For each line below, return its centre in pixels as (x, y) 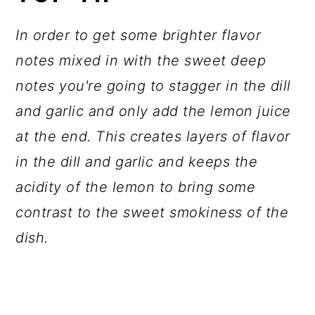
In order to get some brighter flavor (139, 35)
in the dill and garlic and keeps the (137, 162)
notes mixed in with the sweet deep (141, 60)
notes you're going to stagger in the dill (153, 86)
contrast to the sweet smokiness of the (152, 212)
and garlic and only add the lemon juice (153, 111)
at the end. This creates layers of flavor (153, 136)
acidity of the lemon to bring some (136, 187)
